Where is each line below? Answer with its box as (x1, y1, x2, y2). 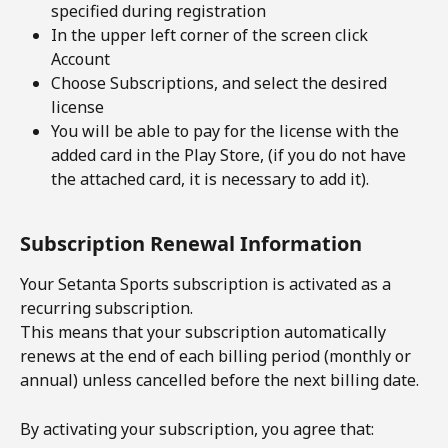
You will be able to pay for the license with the (51, 119, 403, 142)
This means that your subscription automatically (20, 321, 390, 344)
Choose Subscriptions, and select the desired (51, 71, 391, 94)
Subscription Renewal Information (20, 230, 362, 258)
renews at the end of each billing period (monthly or (20, 345, 415, 368)
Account (51, 47, 110, 70)
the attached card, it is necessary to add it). (51, 167, 369, 190)
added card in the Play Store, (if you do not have (51, 143, 410, 166)
